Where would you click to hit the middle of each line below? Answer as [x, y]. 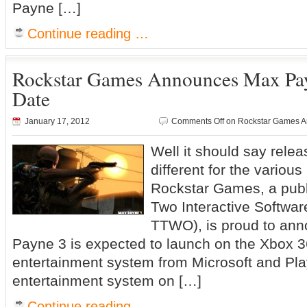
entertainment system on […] [107, 281]
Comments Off [198, 121]
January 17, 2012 [57, 121]
